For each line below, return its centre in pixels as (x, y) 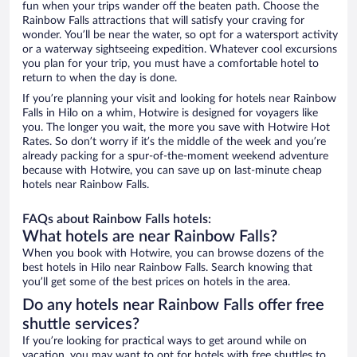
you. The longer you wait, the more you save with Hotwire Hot (176, 128)
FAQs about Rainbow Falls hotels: (117, 220)
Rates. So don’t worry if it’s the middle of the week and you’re (174, 142)
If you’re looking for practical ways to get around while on (165, 341)
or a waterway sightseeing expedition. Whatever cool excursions (180, 50)
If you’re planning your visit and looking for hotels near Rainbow (179, 99)
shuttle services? (81, 325)
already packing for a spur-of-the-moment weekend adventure (175, 157)
